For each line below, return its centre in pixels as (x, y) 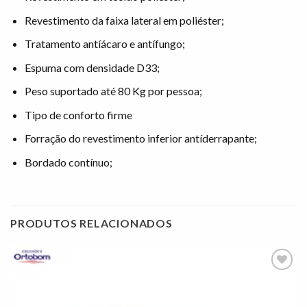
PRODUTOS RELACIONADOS (91, 223)
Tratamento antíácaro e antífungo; (105, 44)
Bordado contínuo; (68, 162)
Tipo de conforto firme (78, 114)
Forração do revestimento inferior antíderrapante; (140, 138)
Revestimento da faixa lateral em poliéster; (124, 20)
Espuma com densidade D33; (92, 67)
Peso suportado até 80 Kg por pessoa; (113, 91)
